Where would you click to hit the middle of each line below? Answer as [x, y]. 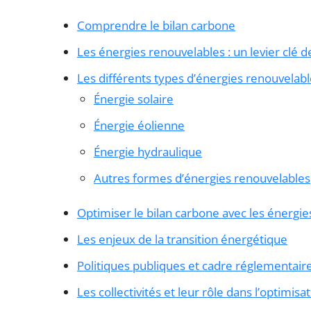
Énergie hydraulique [148, 152]
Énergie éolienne [139, 126]
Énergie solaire [134, 99]
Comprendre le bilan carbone [156, 26]
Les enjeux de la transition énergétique [182, 239]
